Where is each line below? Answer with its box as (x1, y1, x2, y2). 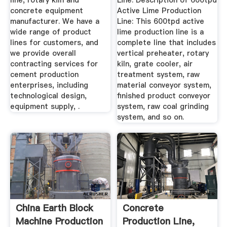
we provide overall (10, 48, 76, 59)
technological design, (10, 91, 87, 101)
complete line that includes (117, 37, 216, 48)
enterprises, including (10, 80, 88, 91)
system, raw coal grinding (117, 101, 209, 112)
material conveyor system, (117, 80, 212, 91)
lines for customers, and (10, 37, 98, 48)
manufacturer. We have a (10, 16, 99, 27)
